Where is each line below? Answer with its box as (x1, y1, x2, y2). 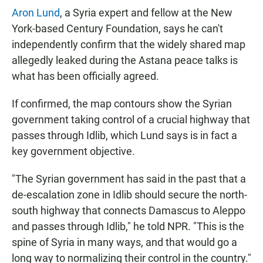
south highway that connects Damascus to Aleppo (12, 204, 245, 217)
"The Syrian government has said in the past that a (12, 173, 246, 186)
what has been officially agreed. (12, 70, 159, 83)
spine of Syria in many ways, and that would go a (12, 236, 237, 249)
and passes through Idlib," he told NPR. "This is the (12, 220, 244, 233)
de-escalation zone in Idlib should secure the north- (12, 188, 247, 201)
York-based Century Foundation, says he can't (12, 22, 223, 35)
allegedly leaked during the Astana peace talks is (12, 54, 238, 67)
